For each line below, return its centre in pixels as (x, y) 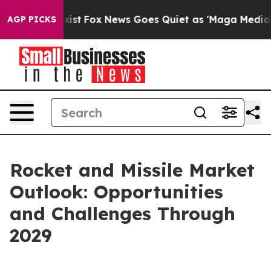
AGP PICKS (32, 19)
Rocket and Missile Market (132, 170)
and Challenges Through (122, 214)
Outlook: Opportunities (116, 192)
